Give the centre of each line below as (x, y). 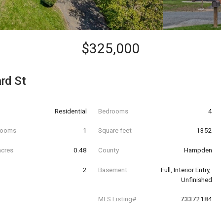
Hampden (198, 150)
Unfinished (196, 179)
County (108, 150)
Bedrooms (113, 111)
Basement (112, 169)
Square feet (115, 130)
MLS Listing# (117, 199)
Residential (71, 111)
